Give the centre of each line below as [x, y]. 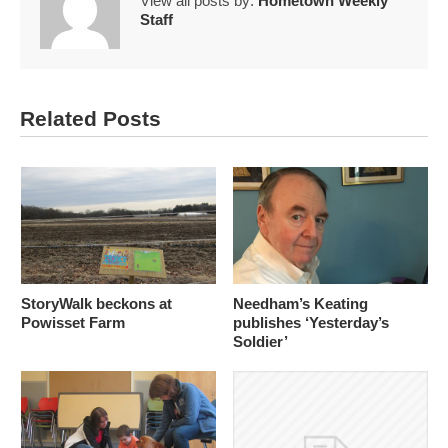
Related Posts [90, 119]
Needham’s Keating [300, 304]
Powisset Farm [72, 323]
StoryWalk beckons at [96, 304]
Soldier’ [260, 342]
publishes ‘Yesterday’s [310, 323]
